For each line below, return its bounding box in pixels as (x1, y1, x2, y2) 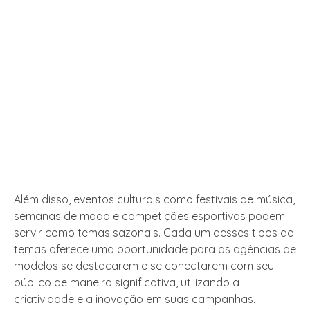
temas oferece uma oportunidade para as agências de (14, 242, 296, 257)
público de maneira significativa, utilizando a (14, 275, 239, 290)
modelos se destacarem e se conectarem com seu (14, 259, 274, 273)
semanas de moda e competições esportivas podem (14, 209, 285, 224)
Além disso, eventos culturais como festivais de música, (14, 192, 295, 207)
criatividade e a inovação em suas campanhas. (14, 292, 255, 307)
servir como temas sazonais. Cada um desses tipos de (14, 226, 293, 240)
